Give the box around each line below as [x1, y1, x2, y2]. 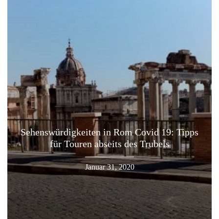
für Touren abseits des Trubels [49, 138, 170, 149]
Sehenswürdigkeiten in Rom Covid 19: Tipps [21, 126, 198, 137]
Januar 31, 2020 [85, 162, 134, 171]
